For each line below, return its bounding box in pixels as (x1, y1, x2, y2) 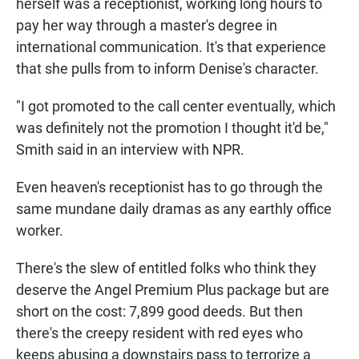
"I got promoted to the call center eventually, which (16, 98, 336, 115)
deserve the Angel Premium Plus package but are (16, 281, 329, 299)
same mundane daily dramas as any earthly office (16, 200, 332, 218)
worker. (16, 222, 63, 240)
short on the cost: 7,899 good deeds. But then (16, 303, 303, 321)
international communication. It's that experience (16, 38, 326, 56)
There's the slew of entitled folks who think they (16, 260, 317, 277)
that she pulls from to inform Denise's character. (16, 60, 319, 78)
